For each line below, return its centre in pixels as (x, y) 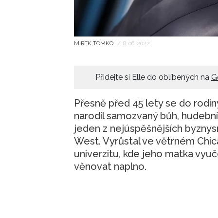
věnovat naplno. (110, 167)
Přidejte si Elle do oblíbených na (153, 77)
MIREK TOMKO (94, 44)
